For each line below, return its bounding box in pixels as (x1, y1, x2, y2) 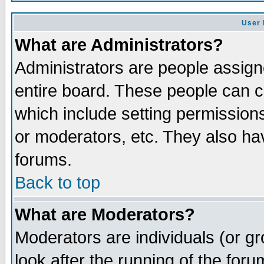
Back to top (15, 173, 100, 192)
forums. (15, 150, 72, 169)
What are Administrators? (15, 35, 223, 54)
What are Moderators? (15, 205, 195, 224)
